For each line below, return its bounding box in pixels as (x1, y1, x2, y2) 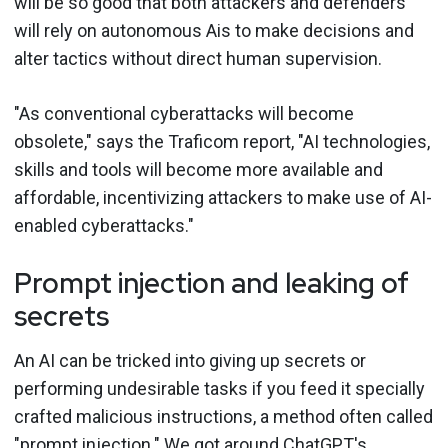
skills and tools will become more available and (14, 158, 383, 180)
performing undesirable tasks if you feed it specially (14, 377, 425, 399)
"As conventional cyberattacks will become (14, 102, 354, 124)
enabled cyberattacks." (14, 214, 194, 236)
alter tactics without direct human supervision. (14, 47, 382, 69)
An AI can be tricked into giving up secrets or (14, 349, 366, 371)
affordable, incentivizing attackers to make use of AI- (14, 186, 432, 208)
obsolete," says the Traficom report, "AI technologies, (14, 130, 430, 152)
